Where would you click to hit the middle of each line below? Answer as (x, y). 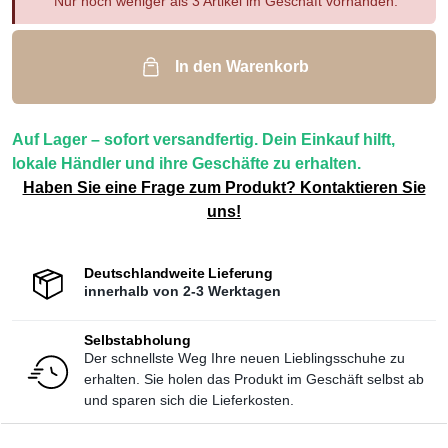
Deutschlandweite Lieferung (178, 272)
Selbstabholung (137, 339)
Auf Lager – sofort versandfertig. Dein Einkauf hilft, (203, 139)
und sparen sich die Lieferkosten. (189, 399)
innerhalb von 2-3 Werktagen (182, 290)
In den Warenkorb (242, 66)
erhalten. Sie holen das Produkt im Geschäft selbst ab (254, 378)
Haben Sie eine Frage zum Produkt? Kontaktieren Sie (224, 187)
